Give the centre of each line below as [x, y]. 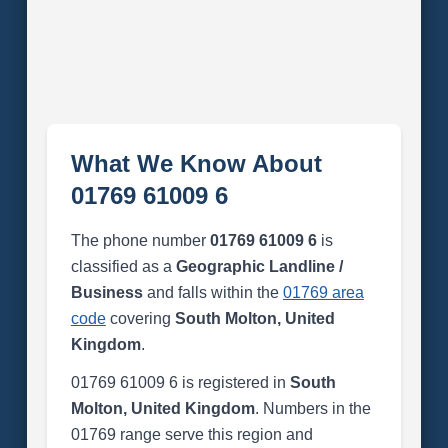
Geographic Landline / [259, 266]
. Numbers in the [312, 408]
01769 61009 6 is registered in [180, 382]
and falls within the [212, 292]
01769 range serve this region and [191, 434]
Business [106, 292]
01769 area [323, 292]
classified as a [123, 266]
